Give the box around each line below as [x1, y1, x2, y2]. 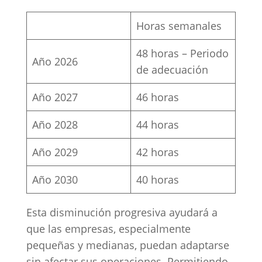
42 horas [136, 144, 179, 159]
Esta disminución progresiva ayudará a [26, 205, 218, 219]
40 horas [136, 172, 179, 187]
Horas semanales [136, 18, 225, 33]
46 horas [136, 89, 182, 104]
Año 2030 [32, 172, 81, 187]
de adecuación [136, 62, 208, 77]
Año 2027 [32, 89, 78, 104]
